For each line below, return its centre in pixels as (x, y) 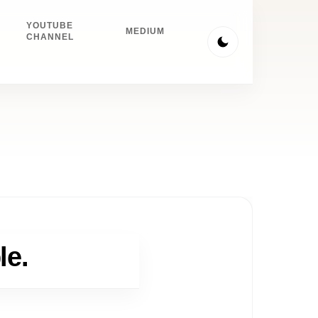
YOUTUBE (50, 26)
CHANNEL (50, 37)
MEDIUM (146, 31)
